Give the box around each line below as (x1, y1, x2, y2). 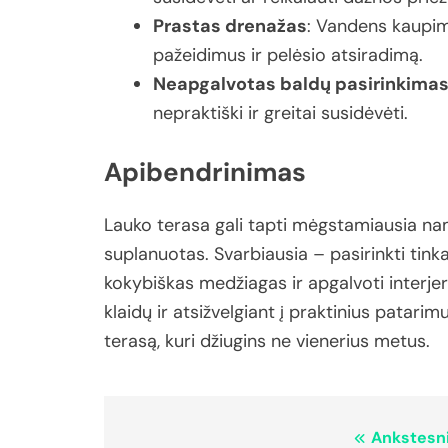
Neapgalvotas (153, 72, 280, 97)
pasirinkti (330, 241, 410, 266)
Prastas (153, 14, 225, 39)
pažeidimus (153, 43, 251, 68)
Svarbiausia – (214, 241, 330, 266)
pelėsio (267, 43, 331, 68)
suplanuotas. (104, 241, 214, 266)
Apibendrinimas (104, 155, 306, 190)
